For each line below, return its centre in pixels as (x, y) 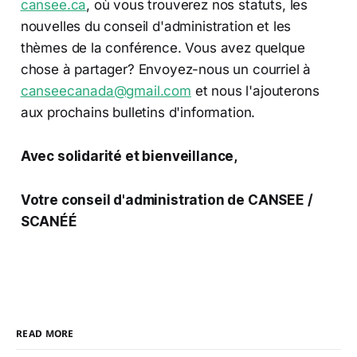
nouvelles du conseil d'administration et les (156, 27)
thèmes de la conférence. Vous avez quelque (163, 48)
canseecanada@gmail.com (106, 91)
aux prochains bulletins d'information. (138, 113)
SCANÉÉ (49, 222)
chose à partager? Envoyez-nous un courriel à (166, 70)
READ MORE (45, 334)
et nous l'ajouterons (255, 91)
